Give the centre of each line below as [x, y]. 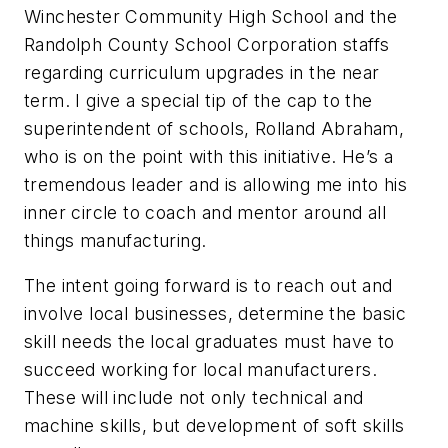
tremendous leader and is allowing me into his [215, 184]
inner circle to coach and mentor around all [205, 212]
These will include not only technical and [194, 398]
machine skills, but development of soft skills [214, 426]
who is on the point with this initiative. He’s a [209, 156]
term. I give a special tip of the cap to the [198, 100]
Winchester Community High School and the [210, 16]
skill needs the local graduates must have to [209, 342]
